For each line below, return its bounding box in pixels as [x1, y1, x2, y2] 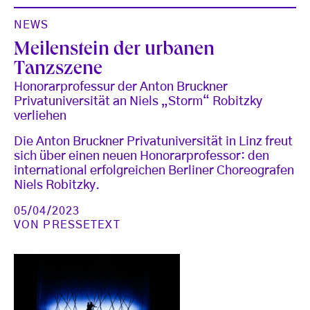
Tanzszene [14, 60, 102, 80]
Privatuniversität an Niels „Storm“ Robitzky [14, 95, 262, 108]
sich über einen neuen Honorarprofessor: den [14, 149, 269, 163]
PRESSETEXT [43, 219, 120, 230]
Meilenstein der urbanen [14, 40, 215, 61]
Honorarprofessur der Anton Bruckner [14, 80, 228, 93]
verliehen [14, 109, 66, 122]
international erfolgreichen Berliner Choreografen [14, 164, 294, 177]
